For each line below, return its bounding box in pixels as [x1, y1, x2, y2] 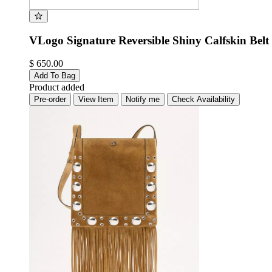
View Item [78, 95, 114, 104]
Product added [29, 82, 84, 93]
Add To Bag [34, 71, 75, 81]
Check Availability [172, 95, 235, 104]
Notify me [126, 95, 160, 104]
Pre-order [34, 95, 66, 104]
